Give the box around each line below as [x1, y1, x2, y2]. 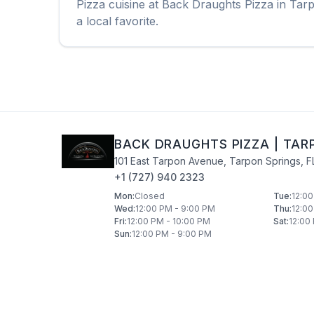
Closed [135, 191, 165, 201]
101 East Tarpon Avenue [114, 155, 224, 167]
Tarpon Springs [229, 155, 301, 167]
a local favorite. [76, 14, 158, 28]
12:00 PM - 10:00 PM [127, 216, 210, 226]
